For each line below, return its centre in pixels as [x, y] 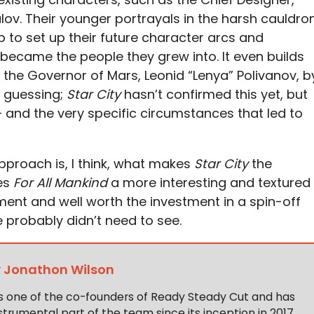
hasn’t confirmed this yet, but [216, 94]
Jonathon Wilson [59, 269]
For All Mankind [62, 183]
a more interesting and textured [211, 183]
